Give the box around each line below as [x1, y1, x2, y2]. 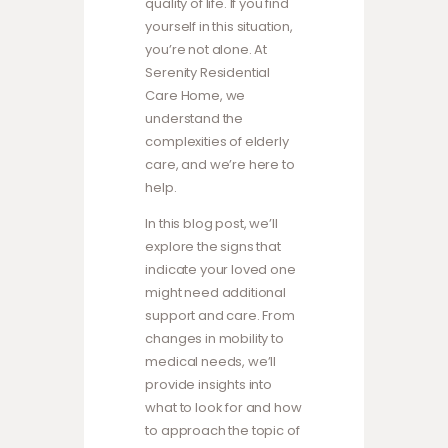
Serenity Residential [145, 63, 271, 83]
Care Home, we [145, 86, 246, 106]
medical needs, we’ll [145, 352, 277, 372]
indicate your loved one [145, 260, 296, 280]
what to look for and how [145, 398, 302, 418]
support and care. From [145, 306, 295, 326]
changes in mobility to [145, 329, 284, 349]
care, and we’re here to [145, 155, 295, 175]
